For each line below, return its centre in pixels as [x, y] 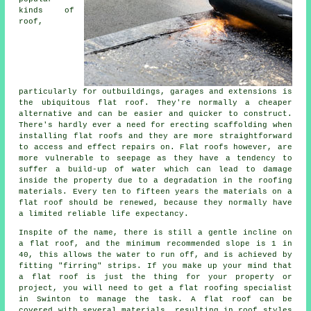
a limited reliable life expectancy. [104, 213]
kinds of [47, 10]
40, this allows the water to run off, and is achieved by [155, 254]
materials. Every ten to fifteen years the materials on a [155, 191]
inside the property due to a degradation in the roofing [155, 180]
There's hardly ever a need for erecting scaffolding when [155, 125]
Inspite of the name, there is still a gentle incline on [155, 232]
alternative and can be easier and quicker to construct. [155, 114]
